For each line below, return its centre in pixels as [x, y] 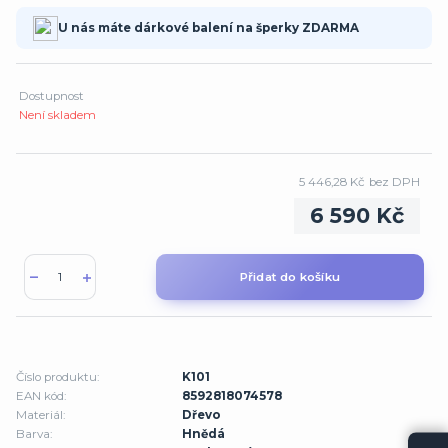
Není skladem [58, 114]
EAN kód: [41, 396]
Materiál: [40, 415]
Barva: [34, 434]
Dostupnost [52, 95]
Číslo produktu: [57, 377]
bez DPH [394, 181]
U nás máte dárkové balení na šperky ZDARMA [208, 28]
